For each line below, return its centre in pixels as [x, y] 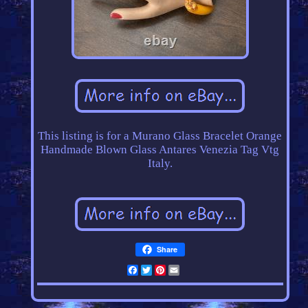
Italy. [160, 164]
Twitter [170, 270]
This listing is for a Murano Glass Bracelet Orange [160, 136]
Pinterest [188, 270]
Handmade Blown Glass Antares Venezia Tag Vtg [160, 150]
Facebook [162, 270]
